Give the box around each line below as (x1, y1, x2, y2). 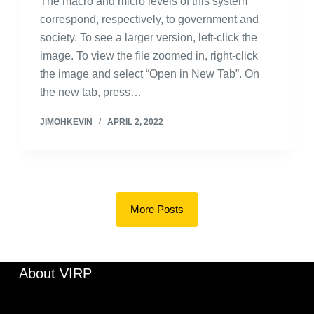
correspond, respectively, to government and (39, 13, 259, 25)
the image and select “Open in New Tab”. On (39, 68, 259, 80)
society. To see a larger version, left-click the (39, 32, 257, 43)
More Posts (130, 203, 184, 215)
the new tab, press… (39, 86, 142, 98)
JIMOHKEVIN (39, 117, 93, 127)
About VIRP (18, 266, 92, 281)
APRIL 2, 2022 (107, 117, 163, 127)
